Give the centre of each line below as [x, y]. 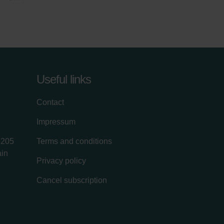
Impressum [56, 121]
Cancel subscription [72, 180]
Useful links [64, 79]
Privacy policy [61, 160]
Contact [50, 102]
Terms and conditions [74, 141]
